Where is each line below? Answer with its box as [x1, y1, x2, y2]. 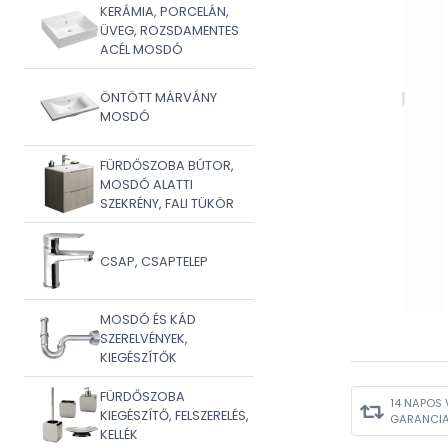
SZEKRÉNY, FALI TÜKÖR [100, 194, 234, 212]
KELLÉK [100, 425, 138, 443]
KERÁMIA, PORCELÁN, [100, 2, 229, 20]
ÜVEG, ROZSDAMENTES [100, 21, 239, 39]
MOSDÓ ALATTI [100, 175, 193, 193]
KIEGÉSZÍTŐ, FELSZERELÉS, [100, 406, 249, 424]
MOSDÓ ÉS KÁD [100, 310, 196, 328]
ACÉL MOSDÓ [100, 40, 183, 58]
